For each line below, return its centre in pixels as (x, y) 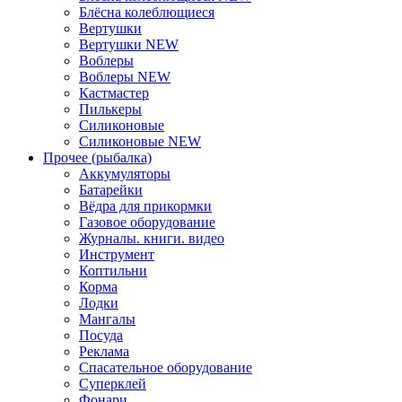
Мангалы (107, 319)
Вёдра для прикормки (145, 205)
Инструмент (117, 254)
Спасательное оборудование (166, 367)
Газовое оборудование (147, 222)
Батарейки (111, 189)
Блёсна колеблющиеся (147, 12)
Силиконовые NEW (140, 141)
